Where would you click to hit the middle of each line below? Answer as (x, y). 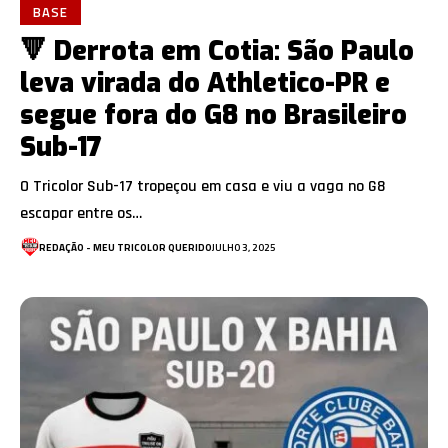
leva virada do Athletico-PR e (205, 83)
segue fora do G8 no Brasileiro (213, 115)
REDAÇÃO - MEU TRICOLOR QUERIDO (125, 247)
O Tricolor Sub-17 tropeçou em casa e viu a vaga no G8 (202, 187)
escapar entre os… (81, 214)
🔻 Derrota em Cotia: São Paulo (217, 51)
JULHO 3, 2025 (244, 247)
